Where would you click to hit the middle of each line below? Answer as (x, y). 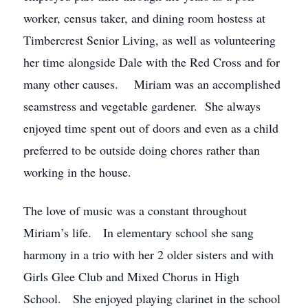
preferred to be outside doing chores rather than (142, 150)
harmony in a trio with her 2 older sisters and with (148, 254)
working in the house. (77, 172)
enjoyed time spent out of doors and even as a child (151, 128)
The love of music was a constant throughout (135, 210)
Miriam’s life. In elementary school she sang (139, 232)
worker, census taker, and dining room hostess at (144, 18)
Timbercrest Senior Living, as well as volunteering (150, 40)
